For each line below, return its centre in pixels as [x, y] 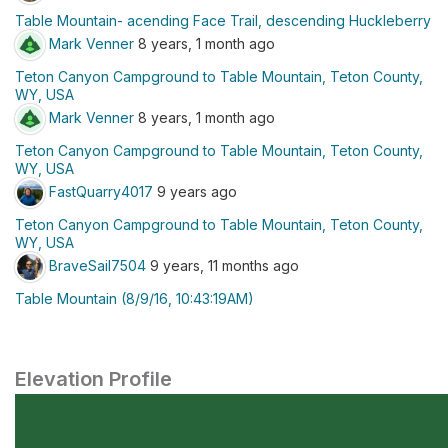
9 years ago [195, 191]
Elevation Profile [93, 379]
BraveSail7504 [97, 265]
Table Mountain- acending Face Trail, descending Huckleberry [223, 20]
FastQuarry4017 [101, 191]
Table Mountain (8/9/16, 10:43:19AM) [134, 298]
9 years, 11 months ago [222, 265]
